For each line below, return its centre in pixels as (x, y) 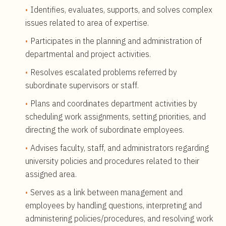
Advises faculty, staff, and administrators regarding (120, 148)
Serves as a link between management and (106, 192)
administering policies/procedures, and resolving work (119, 218)
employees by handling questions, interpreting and (114, 205)
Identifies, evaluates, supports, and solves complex (121, 10)
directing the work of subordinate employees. (105, 130)
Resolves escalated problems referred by (104, 72)
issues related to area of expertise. (87, 23)
